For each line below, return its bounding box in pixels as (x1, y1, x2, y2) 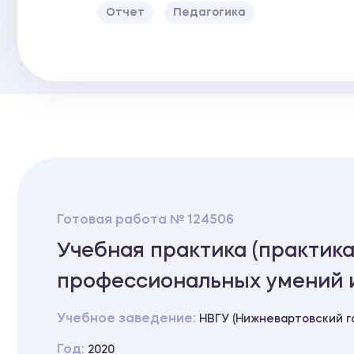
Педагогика (173, 6, 247, 18)
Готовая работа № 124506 (57, 213, 234, 227)
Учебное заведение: (57, 312, 199, 326)
